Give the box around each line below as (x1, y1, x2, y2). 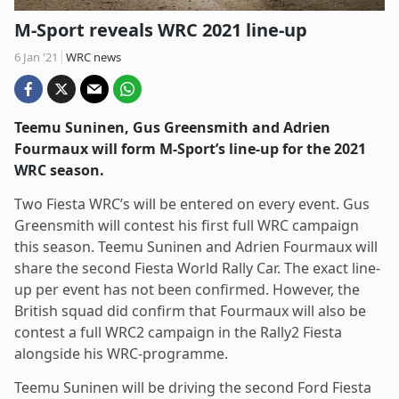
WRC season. (14, 159, 104, 180)
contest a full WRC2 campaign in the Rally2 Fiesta (14, 322, 342, 342)
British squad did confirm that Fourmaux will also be (14, 300, 366, 321)
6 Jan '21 (14, 48, 58, 65)
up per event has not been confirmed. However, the (14, 279, 360, 299)
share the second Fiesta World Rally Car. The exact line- (14, 257, 380, 278)
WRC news (66, 48, 121, 65)
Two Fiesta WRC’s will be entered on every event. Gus (14, 193, 370, 214)
